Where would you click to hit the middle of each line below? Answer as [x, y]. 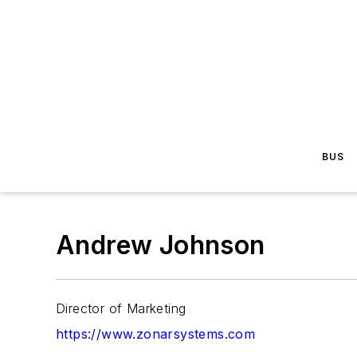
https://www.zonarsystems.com [156, 334]
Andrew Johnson [161, 245]
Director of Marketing [121, 308]
